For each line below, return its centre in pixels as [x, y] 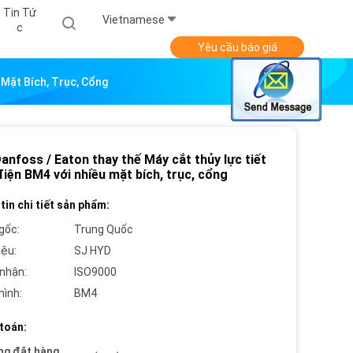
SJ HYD [93, 251]
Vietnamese [134, 20]
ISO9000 [95, 272]
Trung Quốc [104, 230]
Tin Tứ [19, 13]
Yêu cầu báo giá [237, 48]
